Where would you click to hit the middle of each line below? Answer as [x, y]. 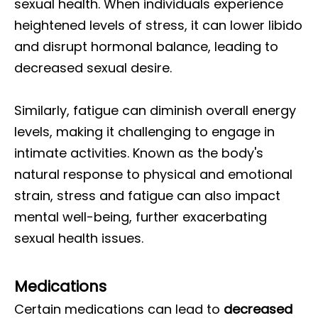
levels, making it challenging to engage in [144, 132]
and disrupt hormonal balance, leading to [146, 46]
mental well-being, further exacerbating [141, 217]
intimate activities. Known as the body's [139, 153]
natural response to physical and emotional [153, 174]
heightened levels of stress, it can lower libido [158, 25]
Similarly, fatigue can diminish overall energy [155, 110]
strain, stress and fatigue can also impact [147, 196]
